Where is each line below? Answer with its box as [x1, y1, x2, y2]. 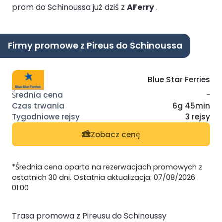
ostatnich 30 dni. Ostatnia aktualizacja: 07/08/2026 [12, 172, 195, 183]
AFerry [127, 1, 154, 13]
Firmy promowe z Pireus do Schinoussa [8, 39, 182, 52]
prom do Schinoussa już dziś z [12, 1, 127, 13]
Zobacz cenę [91, 129, 140, 140]
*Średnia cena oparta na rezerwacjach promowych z [12, 162, 202, 172]
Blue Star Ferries [148, 74, 210, 85]
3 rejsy [185, 111, 210, 122]
